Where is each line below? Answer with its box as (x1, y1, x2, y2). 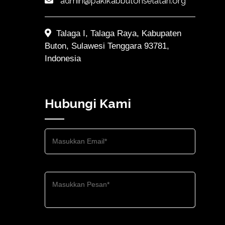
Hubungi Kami (45, 96, 131, 111)
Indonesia (45, 53, 81, 63)
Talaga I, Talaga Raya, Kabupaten (56, 28, 181, 38)
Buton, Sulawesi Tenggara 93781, (45, 41, 169, 51)
